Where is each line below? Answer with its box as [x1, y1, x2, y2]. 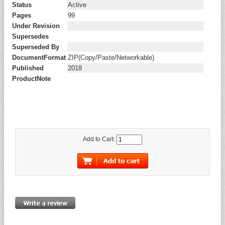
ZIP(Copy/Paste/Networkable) [67, 53, 154, 61]
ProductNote [12, 74, 51, 82]
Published [12, 64, 44, 72]
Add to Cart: [83, 136, 117, 143]
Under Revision [12, 22, 60, 30]
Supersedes [12, 32, 49, 40]
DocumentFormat [12, 53, 66, 61]
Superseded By [12, 43, 59, 51]
